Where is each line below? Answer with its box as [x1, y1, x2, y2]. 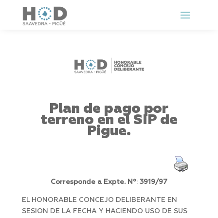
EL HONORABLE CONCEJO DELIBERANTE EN [21, 197, 177, 204]
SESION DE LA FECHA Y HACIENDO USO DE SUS [21, 208, 187, 215]
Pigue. [87, 124, 131, 139]
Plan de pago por [49, 102, 169, 116]
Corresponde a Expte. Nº [50, 179, 136, 186]
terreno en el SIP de [40, 113, 178, 127]
